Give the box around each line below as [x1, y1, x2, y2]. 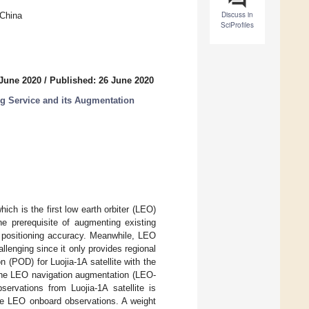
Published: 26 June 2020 [50, 75, 154, 86]
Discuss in [221, 10, 253, 20]
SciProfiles [221, 20, 254, 30]
